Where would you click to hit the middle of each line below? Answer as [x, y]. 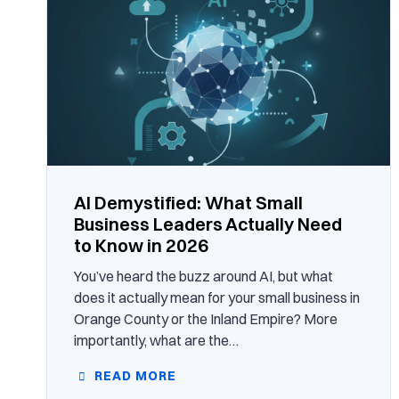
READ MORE [134, 376]
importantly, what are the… [156, 341]
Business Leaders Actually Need [208, 224]
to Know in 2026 [141, 246]
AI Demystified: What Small [188, 203]
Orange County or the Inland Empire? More [206, 319]
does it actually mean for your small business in [217, 298]
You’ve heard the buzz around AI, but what [204, 277]
